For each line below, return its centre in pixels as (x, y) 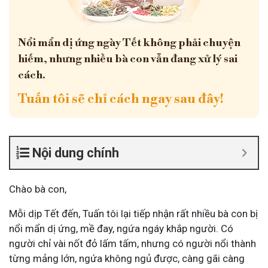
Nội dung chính (76, 153)
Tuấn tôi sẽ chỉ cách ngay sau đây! (121, 99)
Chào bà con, (38, 189)
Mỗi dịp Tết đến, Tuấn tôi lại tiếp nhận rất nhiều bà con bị (133, 214)
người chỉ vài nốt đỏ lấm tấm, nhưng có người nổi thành (133, 243)
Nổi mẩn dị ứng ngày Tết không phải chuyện (129, 43)
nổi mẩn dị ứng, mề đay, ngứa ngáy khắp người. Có (121, 229)
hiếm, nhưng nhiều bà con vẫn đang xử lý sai (128, 59)
